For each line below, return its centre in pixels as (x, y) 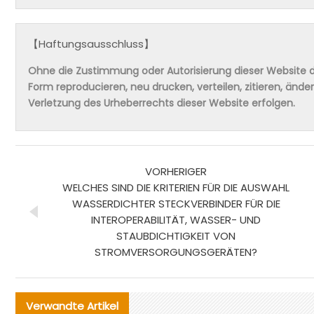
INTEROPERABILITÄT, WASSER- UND (176, 219)
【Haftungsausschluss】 (91, 44)
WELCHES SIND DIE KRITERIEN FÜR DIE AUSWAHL (176, 187)
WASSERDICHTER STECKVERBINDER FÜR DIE (176, 203)
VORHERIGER (176, 171)
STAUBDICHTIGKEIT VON (176, 235)
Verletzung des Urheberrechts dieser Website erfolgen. (162, 103)
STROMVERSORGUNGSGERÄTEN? (176, 252)
